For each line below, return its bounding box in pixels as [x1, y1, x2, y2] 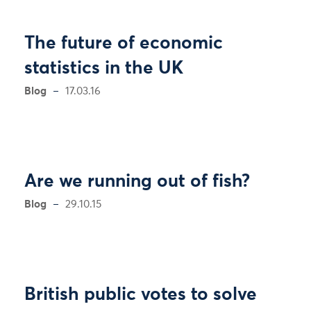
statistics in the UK [24, 60, 183, 78]
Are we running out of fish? [24, 173, 250, 191]
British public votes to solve [24, 286, 257, 304]
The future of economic [24, 35, 223, 53]
